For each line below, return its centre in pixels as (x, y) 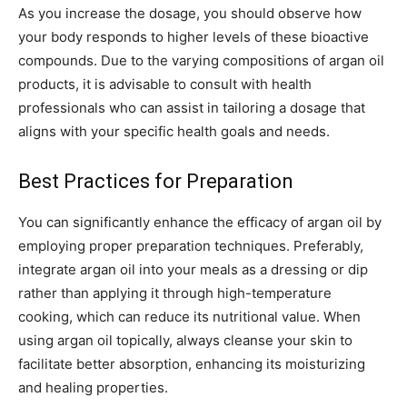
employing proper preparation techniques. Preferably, (191, 246)
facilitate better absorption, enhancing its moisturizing (192, 364)
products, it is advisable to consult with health (165, 84)
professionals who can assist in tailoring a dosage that (192, 108)
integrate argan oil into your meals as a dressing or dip (193, 270)
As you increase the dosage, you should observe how (190, 14)
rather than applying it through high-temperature (175, 293)
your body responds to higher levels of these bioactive (194, 37)
